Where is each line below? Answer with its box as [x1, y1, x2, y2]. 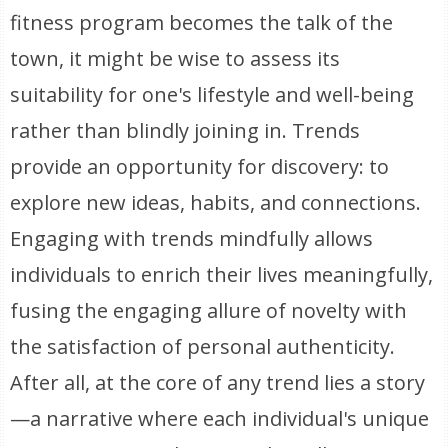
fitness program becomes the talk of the [10, 9, 394, 36]
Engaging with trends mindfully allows [10, 225, 374, 252]
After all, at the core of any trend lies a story [10, 369, 426, 396]
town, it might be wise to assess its [10, 45, 341, 72]
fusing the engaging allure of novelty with [10, 297, 408, 324]
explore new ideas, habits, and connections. [10, 189, 422, 216]
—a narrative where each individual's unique [10, 405, 430, 432]
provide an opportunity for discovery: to [10, 153, 390, 180]
